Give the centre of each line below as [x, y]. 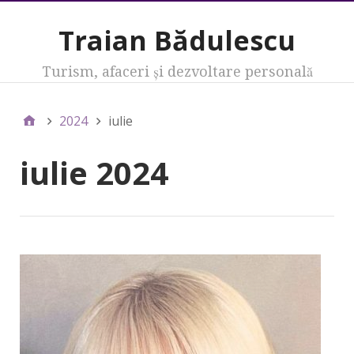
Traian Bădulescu [177, 40]
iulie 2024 [94, 173]
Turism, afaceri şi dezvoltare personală [177, 72]
